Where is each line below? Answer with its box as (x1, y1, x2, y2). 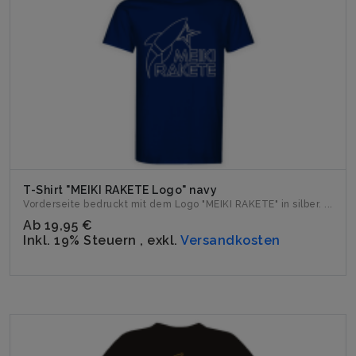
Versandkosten (180, 233, 281, 248)
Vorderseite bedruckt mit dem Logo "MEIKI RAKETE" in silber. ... (23, 199, 333, 210)
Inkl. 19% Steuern (23, 233, 140, 248)
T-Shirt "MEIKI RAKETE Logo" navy (23, 184, 217, 196)
